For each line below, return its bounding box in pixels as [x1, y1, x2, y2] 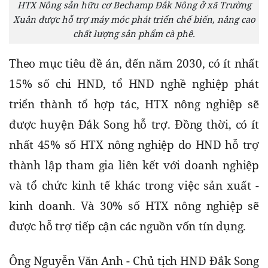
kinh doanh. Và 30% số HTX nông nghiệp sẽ [9, 197, 259, 214]
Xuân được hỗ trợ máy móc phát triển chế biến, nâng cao [13, 13, 255, 25]
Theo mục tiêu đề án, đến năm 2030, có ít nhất [9, 55, 259, 71]
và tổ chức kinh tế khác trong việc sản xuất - [9, 177, 259, 193]
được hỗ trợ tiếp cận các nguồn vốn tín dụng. [9, 218, 246, 234]
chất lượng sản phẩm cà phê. [73, 27, 195, 39]
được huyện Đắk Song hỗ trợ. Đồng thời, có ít [9, 116, 259, 132]
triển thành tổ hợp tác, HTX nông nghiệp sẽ [9, 96, 259, 112]
